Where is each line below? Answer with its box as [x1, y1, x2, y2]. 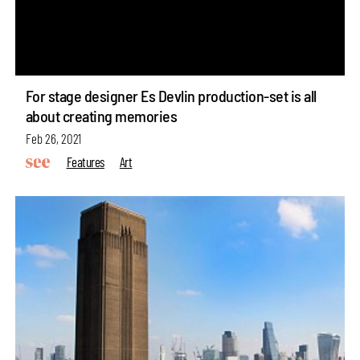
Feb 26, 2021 [25, 130, 81, 147]
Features [66, 153, 104, 170]
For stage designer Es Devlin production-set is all [25, 86, 317, 106]
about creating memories [25, 106, 178, 126]
